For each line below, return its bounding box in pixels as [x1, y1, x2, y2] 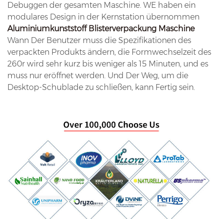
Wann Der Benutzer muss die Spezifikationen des [7, 35, 191, 45]
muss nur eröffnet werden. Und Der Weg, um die [7, 70, 188, 80]
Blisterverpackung [87, 23, 156, 33]
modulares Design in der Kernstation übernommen [7, 12, 199, 22]
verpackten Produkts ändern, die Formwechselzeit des [7, 47, 211, 57]
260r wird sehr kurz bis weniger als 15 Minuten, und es [7, 59, 208, 68]
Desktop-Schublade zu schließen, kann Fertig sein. [7, 82, 195, 92]
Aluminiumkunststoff [7, 23, 87, 33]
